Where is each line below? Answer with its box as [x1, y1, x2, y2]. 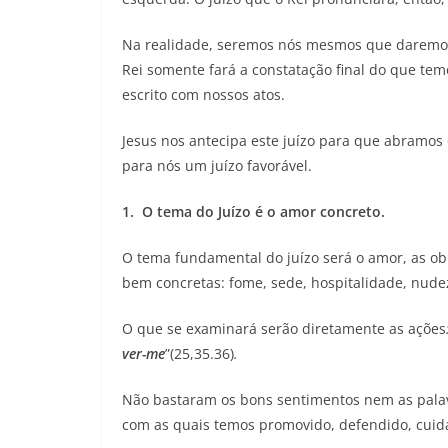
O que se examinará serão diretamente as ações [122, 318, 446, 338]
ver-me [122, 343, 165, 363]
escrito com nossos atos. [122, 84, 285, 104]
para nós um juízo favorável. [122, 155, 312, 175]
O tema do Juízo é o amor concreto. [142, 201, 385, 221]
